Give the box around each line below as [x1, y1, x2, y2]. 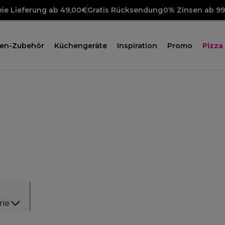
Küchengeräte [54, 41, 107, 50]
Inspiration [117, 41, 157, 50]
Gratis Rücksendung [87, 6, 163, 15]
